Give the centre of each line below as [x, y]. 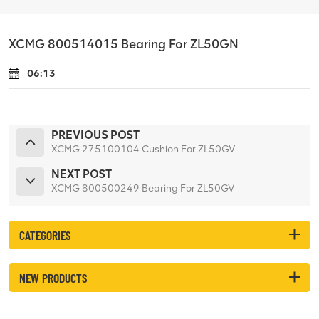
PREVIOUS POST [95, 135]
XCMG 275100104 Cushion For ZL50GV [143, 149]
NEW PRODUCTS [53, 277]
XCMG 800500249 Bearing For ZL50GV [143, 188]
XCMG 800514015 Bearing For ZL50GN [124, 43]
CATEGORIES [45, 235]
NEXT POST [82, 174]
